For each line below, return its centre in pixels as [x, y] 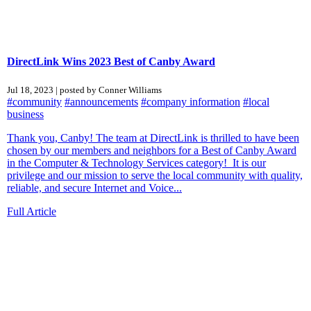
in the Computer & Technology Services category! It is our [136, 162]
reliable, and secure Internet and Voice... [94, 187]
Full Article [32, 211]
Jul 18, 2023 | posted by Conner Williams [84, 90]
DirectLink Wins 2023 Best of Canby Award [111, 61]
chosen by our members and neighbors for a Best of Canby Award [152, 150]
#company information [191, 101]
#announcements [101, 101]
